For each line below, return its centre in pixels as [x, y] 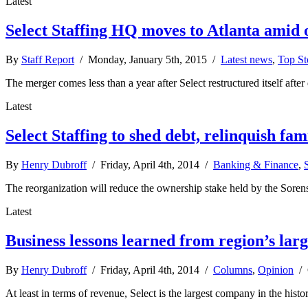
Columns [233, 269]
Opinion [276, 269]
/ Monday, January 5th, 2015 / [147, 60]
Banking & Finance [256, 165]
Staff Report [48, 60]
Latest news [246, 60]
